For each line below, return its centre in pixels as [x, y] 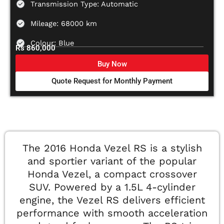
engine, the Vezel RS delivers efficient [112, 200]
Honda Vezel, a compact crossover [112, 174]
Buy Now [112, 64]
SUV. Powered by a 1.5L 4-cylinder [112, 187]
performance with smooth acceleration [112, 213]
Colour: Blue [52, 43]
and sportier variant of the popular [112, 161]
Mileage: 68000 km [64, 24]
